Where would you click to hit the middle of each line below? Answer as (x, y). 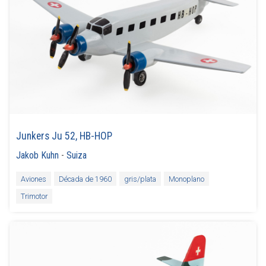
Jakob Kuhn (38, 155)
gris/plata (140, 179)
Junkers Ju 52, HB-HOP (64, 136)
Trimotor (34, 196)
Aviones (34, 179)
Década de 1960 (85, 179)
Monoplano (186, 179)
